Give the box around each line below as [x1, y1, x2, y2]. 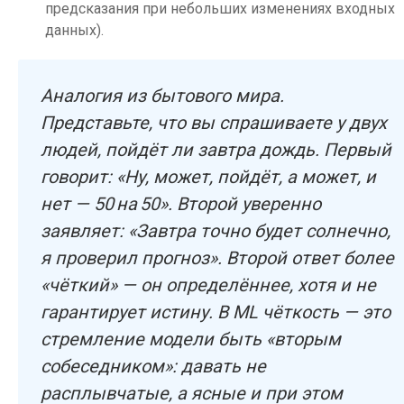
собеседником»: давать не [41, 355, 266, 377]
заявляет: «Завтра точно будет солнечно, [41, 220, 390, 242]
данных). [45, 22, 104, 39]
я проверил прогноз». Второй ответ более [41, 247, 394, 269]
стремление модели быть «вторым [41, 328, 341, 350]
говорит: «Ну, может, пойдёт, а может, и [41, 166, 376, 188]
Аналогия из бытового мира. [41, 85, 284, 106]
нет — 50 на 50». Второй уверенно [41, 193, 321, 215]
